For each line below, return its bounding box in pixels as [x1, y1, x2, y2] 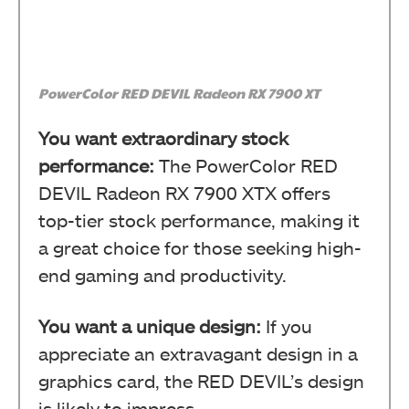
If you [261, 315, 312, 338]
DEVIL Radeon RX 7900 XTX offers [38, 182, 330, 204]
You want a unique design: [38, 315, 261, 338]
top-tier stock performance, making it [38, 209, 360, 232]
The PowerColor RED [154, 154, 338, 177]
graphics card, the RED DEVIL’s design [38, 370, 364, 393]
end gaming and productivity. [38, 264, 287, 287]
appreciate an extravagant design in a [38, 342, 358, 365]
